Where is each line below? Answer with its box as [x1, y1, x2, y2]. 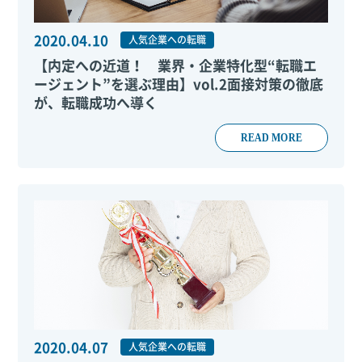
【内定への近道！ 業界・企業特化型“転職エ [34, 55, 318, 75]
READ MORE [240, 131, 302, 144]
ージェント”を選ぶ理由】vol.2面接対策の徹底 [34, 74, 324, 94]
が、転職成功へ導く [34, 92, 158, 112]
